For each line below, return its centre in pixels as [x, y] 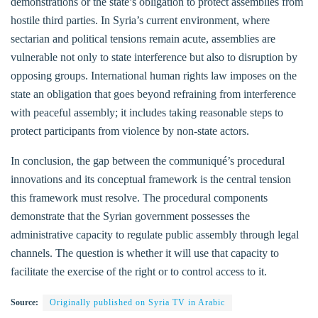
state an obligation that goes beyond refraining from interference [153, 94]
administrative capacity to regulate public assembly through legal [155, 234]
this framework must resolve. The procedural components [139, 197]
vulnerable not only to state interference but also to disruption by [154, 57]
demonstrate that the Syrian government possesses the [130, 216]
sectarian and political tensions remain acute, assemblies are [143, 38]
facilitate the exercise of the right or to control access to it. [139, 271]
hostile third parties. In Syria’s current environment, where [140, 20]
